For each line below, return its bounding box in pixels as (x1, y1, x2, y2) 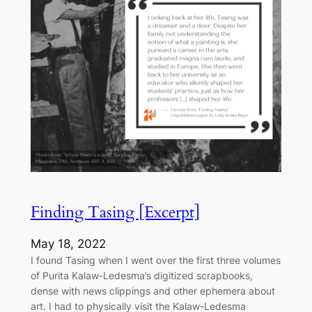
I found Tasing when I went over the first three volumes (30, 254, 281, 267)
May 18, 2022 (30, 237, 106, 251)
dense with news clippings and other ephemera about (30, 285, 275, 297)
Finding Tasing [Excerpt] (30, 201, 200, 223)
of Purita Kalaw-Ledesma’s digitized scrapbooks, (30, 270, 253, 282)
